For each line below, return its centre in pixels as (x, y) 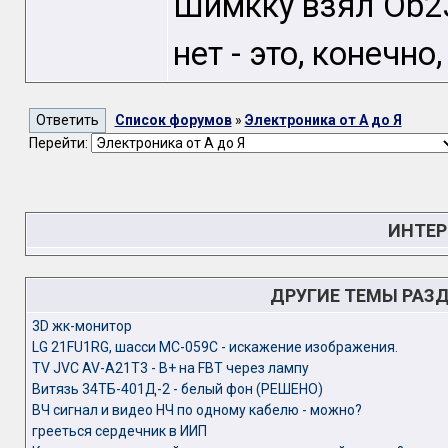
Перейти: (59, 143)
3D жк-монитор (81, 326)
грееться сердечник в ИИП (119, 431)
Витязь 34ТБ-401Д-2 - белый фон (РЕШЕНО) (177, 389)
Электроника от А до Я (323, 120)
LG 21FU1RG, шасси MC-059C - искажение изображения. (214, 347)
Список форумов (173, 120)
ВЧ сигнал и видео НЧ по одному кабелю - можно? (196, 410)
